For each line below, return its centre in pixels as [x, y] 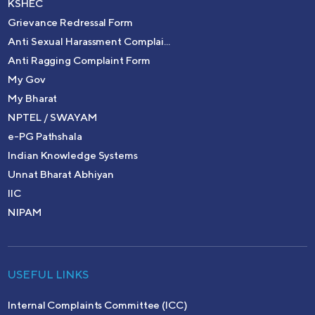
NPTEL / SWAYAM [53, 117]
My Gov [27, 79]
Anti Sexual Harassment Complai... [89, 41]
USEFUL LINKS [49, 274]
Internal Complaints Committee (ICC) [98, 304]
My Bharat [33, 98]
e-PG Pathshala [45, 136]
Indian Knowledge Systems [73, 155]
